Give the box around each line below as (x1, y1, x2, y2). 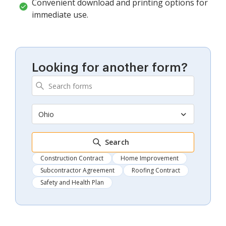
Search (104, 137, 130, 147)
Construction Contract (40, 154, 103, 163)
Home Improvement (121, 154, 179, 163)
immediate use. (32, 9, 88, 21)
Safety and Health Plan (40, 178, 104, 187)
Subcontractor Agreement (40, 166, 115, 175)
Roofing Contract (132, 166, 180, 175)
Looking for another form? (32, 62, 188, 74)
